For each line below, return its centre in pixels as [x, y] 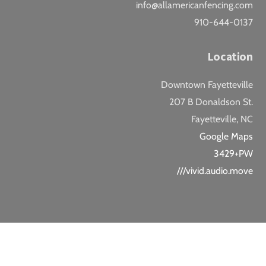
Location [230, 57]
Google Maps [226, 137]
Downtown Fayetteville [207, 85]
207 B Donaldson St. [211, 102]
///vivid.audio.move [215, 171]
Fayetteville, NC [222, 119]
